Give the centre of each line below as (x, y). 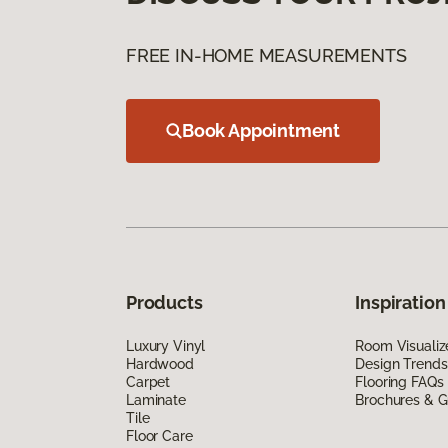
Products (164, 302)
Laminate (156, 399)
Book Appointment (261, 130)
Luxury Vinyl (166, 345)
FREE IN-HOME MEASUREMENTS (266, 55)
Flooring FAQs (399, 381)
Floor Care (159, 435)
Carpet (148, 381)
